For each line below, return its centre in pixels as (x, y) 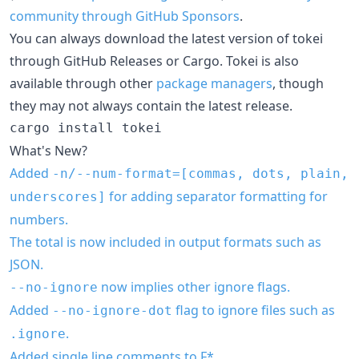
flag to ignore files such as (254, 310)
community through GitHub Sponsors (125, 16)
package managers (214, 83)
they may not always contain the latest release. (151, 105)
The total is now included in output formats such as (165, 242)
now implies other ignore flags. (194, 286)
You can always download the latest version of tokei (166, 38)
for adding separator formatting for (217, 196)
